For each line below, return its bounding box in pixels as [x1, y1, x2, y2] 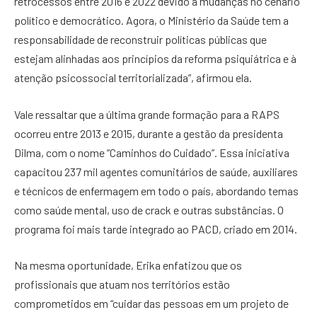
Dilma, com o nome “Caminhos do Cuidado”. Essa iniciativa [14, 145, 289, 159]
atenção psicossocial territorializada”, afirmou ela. [14, 71, 252, 85]
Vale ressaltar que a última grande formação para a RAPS [14, 107, 279, 121]
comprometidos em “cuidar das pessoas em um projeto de [14, 296, 289, 311]
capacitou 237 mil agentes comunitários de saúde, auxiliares [14, 164, 298, 178]
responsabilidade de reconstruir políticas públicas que [14, 33, 267, 47]
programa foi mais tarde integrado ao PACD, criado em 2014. [14, 221, 297, 236]
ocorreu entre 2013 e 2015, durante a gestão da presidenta [14, 126, 283, 140]
